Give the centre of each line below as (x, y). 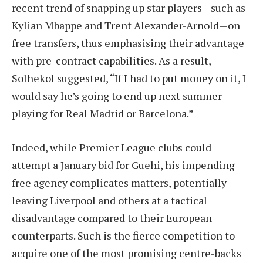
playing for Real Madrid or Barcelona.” (103, 114)
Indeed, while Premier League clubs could (112, 148)
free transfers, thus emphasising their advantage (128, 43)
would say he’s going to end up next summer (117, 96)
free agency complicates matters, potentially (119, 183)
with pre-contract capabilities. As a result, (111, 61)
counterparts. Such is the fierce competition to (123, 236)
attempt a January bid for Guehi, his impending (123, 165)
